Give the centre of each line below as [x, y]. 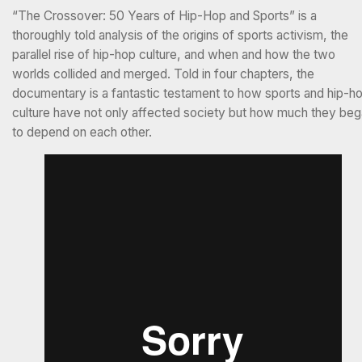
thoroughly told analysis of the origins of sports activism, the [180, 35]
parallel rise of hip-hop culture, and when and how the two [174, 54]
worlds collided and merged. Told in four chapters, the [163, 74]
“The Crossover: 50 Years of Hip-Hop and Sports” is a [164, 15]
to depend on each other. [84, 132]
